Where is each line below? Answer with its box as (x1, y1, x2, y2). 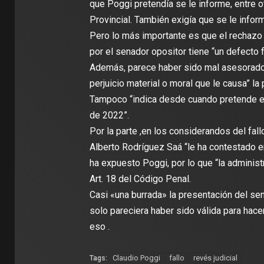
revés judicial (193, 253, 237, 262)
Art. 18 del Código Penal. (89, 173, 191, 184)
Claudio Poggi (112, 253, 160, 262)
